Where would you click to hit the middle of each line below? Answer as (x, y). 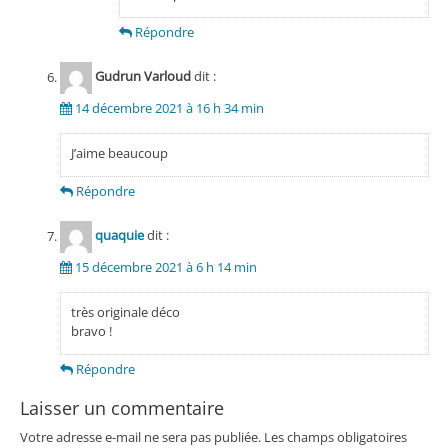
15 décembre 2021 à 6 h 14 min (165, 267)
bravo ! (91, 331)
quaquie (119, 235)
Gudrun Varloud (142, 76)
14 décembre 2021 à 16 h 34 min (169, 108)
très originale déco (125, 312)
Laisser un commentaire (121, 408)
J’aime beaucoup (119, 153)
